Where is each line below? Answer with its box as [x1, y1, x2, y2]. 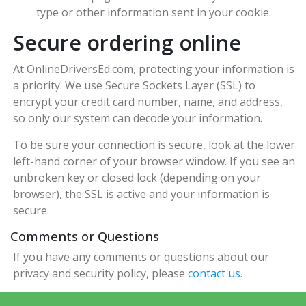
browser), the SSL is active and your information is [13, 186, 270, 201]
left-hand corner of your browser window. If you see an [13, 153, 296, 169]
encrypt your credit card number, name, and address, [13, 94, 283, 109]
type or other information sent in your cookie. [36, 5, 272, 20]
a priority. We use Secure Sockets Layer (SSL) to [13, 77, 256, 93]
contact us [188, 266, 241, 281]
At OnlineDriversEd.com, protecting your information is [13, 61, 295, 76]
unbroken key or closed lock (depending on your [13, 169, 262, 185]
